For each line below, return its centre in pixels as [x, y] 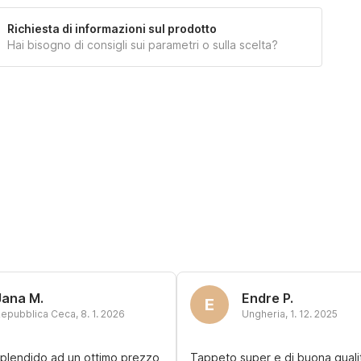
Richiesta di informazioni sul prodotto [112, 29]
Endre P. [267, 298]
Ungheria [263, 314]
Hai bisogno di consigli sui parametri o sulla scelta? [143, 45]
